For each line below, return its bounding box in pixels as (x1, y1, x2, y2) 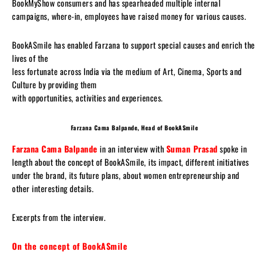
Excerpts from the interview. (12, 210, 106, 223)
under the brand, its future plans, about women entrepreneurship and (12, 168, 240, 181)
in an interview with (97, 142, 166, 155)
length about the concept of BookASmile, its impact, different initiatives (12, 155, 249, 168)
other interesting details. (12, 181, 94, 195)
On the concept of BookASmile (12, 239, 127, 252)
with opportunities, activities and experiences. (12, 91, 163, 104)
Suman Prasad (166, 142, 218, 155)
